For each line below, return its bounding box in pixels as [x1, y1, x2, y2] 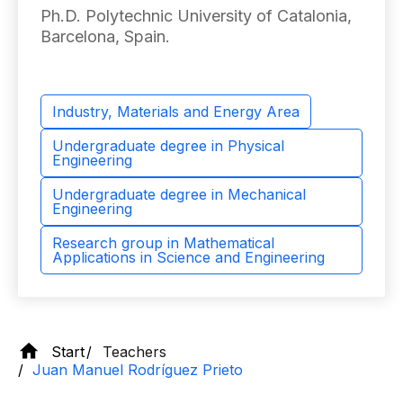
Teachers [103, 342, 166, 361]
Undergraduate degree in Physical [52, 137, 284, 155]
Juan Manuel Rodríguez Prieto [32, 361, 243, 379]
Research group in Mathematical [52, 234, 274, 252]
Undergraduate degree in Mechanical [52, 185, 306, 203]
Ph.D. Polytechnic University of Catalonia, [40, 6, 352, 25]
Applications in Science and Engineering [52, 248, 325, 266]
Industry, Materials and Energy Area [52, 103, 300, 121]
